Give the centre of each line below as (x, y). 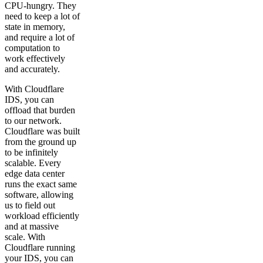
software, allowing (39, 194)
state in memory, (35, 26)
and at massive (32, 226)
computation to (32, 48)
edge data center (35, 173)
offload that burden (40, 110)
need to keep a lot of (42, 16)
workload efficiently (42, 215)
